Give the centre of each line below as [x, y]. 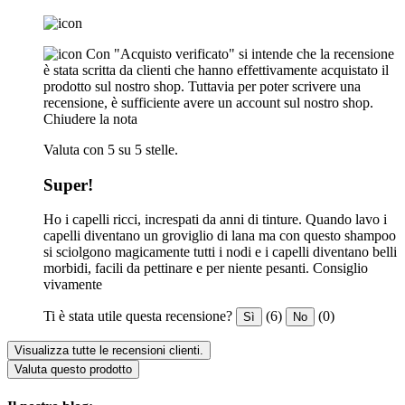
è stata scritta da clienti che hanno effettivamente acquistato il [216, 70]
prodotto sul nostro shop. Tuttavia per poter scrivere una [202, 86]
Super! [68, 184]
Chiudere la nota [90, 118]
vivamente [73, 285]
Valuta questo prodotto [73, 370]
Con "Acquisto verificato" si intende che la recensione [240, 53]
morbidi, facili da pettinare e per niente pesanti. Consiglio [206, 268]
